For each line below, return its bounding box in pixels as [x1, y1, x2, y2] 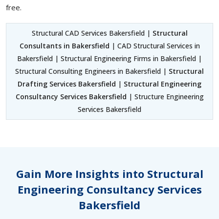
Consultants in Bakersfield [19, 41, 109, 51]
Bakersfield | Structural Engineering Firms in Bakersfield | [17, 54, 202, 64]
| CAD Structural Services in [109, 41, 200, 51]
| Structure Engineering [126, 92, 204, 102]
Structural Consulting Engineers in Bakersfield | [15, 66, 169, 76]
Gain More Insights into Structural [16, 166, 203, 181]
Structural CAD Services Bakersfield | [31, 28, 153, 38]
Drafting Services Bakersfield [18, 79, 116, 89]
